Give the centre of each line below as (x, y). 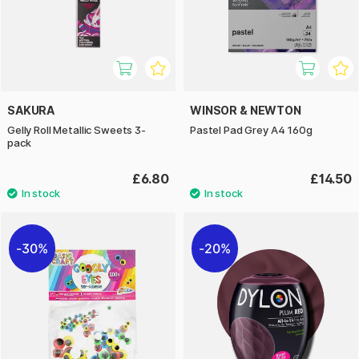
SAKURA (31, 110)
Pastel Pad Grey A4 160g (251, 129)
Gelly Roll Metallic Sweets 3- (77, 129)
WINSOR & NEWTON (246, 110)
